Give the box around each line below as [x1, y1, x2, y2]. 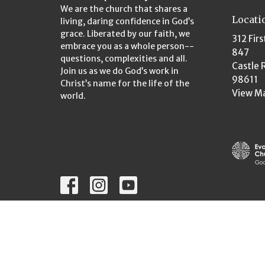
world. [60, 91, 86, 102]
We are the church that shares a [60, 4, 188, 15]
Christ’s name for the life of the [60, 78, 189, 89]
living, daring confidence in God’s [60, 16, 194, 27]
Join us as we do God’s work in [60, 66, 179, 77]
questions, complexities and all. [60, 53, 188, 64]
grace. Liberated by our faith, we [60, 28, 190, 40]
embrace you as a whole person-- [60, 41, 194, 52]
